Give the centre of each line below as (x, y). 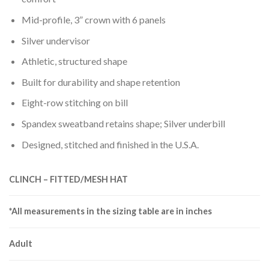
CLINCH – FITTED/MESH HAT (68, 180)
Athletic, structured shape (74, 61)
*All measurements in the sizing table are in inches (110, 211)
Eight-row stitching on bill (74, 103)
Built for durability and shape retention (101, 82)
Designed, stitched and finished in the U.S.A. (110, 144)
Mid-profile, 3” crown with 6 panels (93, 19)
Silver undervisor (56, 40)
